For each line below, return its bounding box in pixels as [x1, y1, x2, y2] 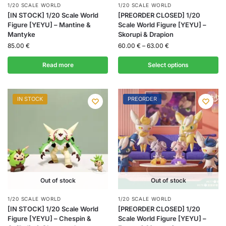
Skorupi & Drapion [118, 30, 174, 39]
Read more [42, 61, 74, 69]
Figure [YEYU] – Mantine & [8, 21, 91, 29]
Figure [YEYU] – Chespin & [8, 214, 91, 223]
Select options [148, 61, 189, 69]
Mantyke [8, 30, 35, 39]
